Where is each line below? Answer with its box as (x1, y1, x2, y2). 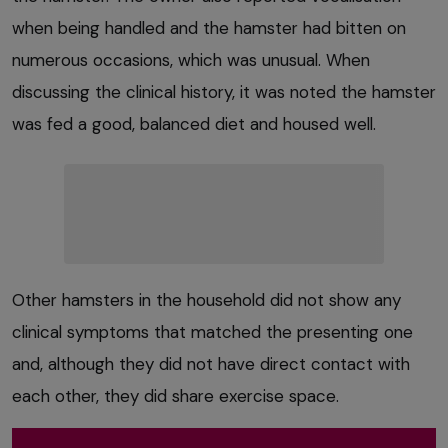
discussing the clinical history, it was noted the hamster (12, 80, 436, 103)
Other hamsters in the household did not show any (12, 288, 401, 311)
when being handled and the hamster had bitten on (12, 16, 406, 39)
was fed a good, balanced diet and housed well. (12, 112, 376, 135)
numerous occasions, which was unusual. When (12, 48, 370, 71)
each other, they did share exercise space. (12, 384, 339, 407)
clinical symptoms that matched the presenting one (12, 320, 413, 343)
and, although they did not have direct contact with (12, 352, 410, 375)
